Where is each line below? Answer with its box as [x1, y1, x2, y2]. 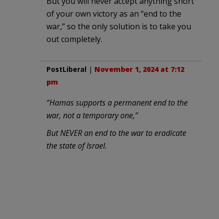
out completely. [46, 33, 102, 44]
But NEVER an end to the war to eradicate [46, 127, 186, 138]
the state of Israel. [46, 140, 107, 151]
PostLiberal [46, 64, 87, 74]
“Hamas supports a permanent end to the [46, 97, 188, 108]
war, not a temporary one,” [46, 109, 138, 121]
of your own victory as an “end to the [46, 8, 181, 19]
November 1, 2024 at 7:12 [94, 64, 184, 74]
